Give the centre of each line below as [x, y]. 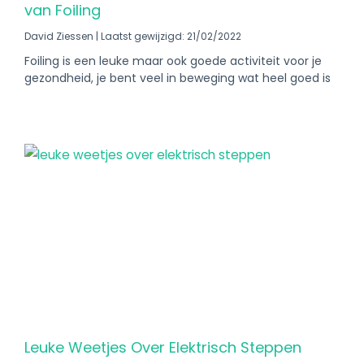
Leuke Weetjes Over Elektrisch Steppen [163, 347]
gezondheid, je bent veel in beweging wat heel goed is [178, 78]
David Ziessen [60, 36]
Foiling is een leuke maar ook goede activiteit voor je [173, 61]
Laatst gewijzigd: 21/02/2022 [170, 36]
